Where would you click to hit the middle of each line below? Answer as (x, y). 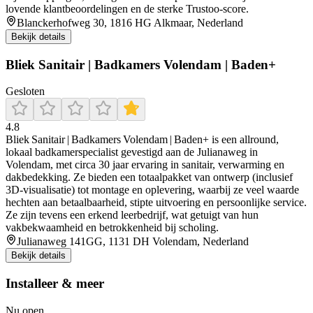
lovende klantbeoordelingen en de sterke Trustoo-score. (127, 8)
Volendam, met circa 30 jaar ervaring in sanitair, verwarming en (145, 165)
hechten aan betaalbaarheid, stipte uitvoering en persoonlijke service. (156, 203)
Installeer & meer (55, 283)
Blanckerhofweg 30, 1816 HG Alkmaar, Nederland (130, 22)
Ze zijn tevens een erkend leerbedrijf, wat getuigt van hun (132, 215)
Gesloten (25, 92)
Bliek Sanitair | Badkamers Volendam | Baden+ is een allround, (142, 140)
